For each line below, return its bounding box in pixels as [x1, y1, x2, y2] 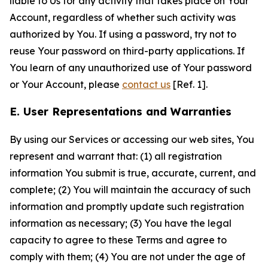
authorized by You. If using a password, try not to [10, 28, 236, 40]
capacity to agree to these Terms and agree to [10, 234, 227, 246]
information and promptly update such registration [10, 200, 244, 212]
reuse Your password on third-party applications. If [10, 45, 245, 57]
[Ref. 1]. [170, 78, 208, 90]
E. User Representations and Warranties [10, 105, 232, 118]
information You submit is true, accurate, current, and [10, 167, 256, 179]
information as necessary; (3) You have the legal [10, 217, 232, 229]
